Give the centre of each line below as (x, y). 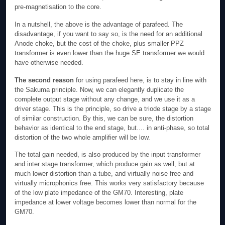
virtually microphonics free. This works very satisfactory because (109, 183)
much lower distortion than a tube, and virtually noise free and (104, 174)
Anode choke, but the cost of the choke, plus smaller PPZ (99, 43)
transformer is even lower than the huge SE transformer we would (110, 53)
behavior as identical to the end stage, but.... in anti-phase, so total (112, 128)
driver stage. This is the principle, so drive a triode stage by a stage (113, 108)
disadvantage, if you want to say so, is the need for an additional (109, 34)
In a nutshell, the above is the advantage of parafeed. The (99, 24)
